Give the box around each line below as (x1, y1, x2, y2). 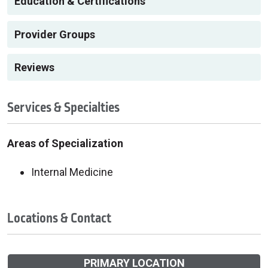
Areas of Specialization (7, 136, 123, 150)
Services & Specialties (7, 98, 120, 117)
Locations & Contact (7, 208, 111, 228)
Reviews (14, 60, 54, 74)
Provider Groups (14, 28, 95, 41)
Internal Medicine (31, 165, 113, 178)
